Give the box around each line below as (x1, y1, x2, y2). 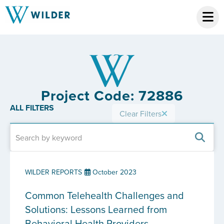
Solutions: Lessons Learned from (25, 202, 167, 216)
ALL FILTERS (10, 102, 54, 113)
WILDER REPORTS (25, 167, 82, 177)
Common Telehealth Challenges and (25, 188, 184, 202)
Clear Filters (119, 108, 161, 119)
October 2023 (90, 167, 136, 177)
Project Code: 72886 (41, 85, 183, 106)
